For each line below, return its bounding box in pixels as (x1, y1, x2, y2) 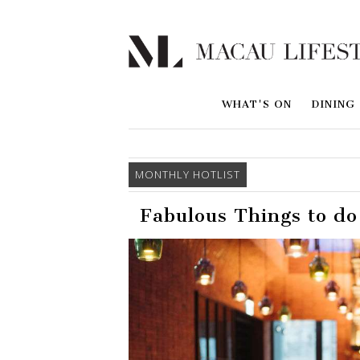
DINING (311, 98, 355, 111)
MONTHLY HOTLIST (135, 167, 240, 182)
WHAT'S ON (222, 98, 292, 111)
